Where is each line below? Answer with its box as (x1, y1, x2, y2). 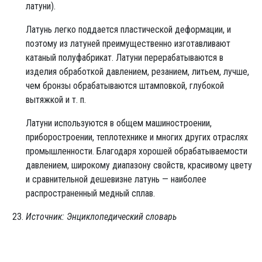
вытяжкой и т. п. (26, 94, 86, 105)
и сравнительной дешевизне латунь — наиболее (26, 173, 206, 185)
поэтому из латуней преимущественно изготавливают (26, 37, 230, 49)
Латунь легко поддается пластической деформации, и (26, 23, 231, 35)
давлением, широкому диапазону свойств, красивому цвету (26, 159, 252, 171)
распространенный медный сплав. (26, 187, 155, 199)
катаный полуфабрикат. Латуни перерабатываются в (26, 51, 223, 63)
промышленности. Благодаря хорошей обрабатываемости (26, 145, 247, 157)
